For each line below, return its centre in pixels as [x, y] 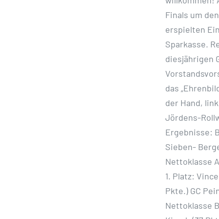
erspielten [186, 29]
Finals [177, 14]
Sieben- [181, 146]
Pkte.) [177, 190]
